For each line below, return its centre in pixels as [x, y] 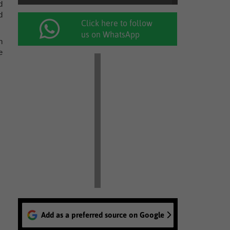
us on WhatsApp [111, 34]
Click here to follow [117, 23]
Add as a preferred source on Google [102, 215]
